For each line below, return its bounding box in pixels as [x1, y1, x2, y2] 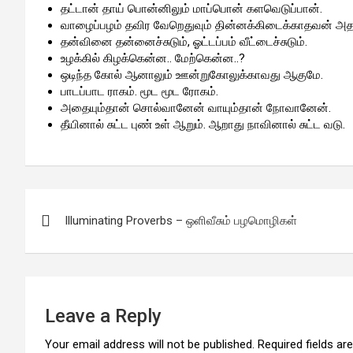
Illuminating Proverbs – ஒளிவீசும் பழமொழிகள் [65, 214, 297, 228]
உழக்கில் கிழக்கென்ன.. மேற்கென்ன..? [61, 51, 245, 65]
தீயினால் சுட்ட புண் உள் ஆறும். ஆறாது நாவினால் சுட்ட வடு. [61, 117, 345, 132]
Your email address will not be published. [45, 337, 255, 351]
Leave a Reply [45, 305, 162, 327]
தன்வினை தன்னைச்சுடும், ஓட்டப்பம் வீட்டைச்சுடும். [61, 35, 307, 49]
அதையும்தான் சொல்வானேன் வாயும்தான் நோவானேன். [61, 101, 331, 115]
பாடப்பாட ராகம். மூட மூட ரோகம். [61, 84, 218, 98]
